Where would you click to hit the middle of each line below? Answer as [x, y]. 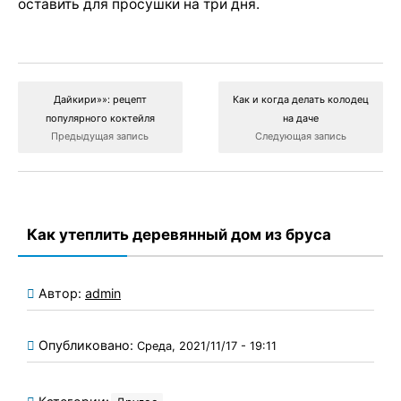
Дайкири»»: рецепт [100, 99]
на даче [301, 118]
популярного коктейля [100, 118]
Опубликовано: [88, 345]
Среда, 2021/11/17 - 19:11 [207, 346]
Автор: [62, 293]
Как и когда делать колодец [301, 99]
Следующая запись [301, 136]
